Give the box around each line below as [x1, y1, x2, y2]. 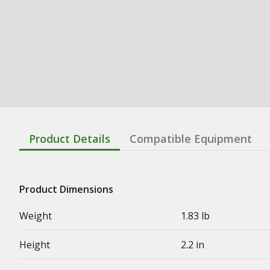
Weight [19, 209, 52, 222]
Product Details [29, 131, 110, 146]
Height [19, 237, 50, 251]
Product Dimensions [19, 182, 113, 196]
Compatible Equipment [130, 131, 252, 146]
